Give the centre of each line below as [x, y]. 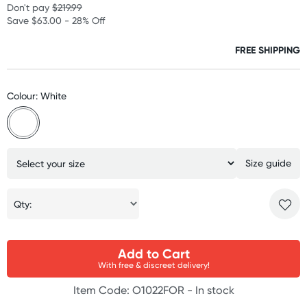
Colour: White [37, 96]
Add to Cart [153, 254]
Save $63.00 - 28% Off [56, 20]
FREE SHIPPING [268, 50]
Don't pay [29, 7]
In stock [214, 290]
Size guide [268, 163]
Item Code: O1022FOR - [134, 290]
